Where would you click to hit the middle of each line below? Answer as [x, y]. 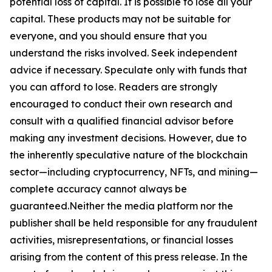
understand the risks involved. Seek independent [124, 53]
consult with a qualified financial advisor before [122, 121]
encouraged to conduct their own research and [121, 104]
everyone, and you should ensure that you [108, 36]
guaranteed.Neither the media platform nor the [121, 206]
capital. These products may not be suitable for [120, 19]
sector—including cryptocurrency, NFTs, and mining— [134, 172]
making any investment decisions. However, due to [128, 138]
